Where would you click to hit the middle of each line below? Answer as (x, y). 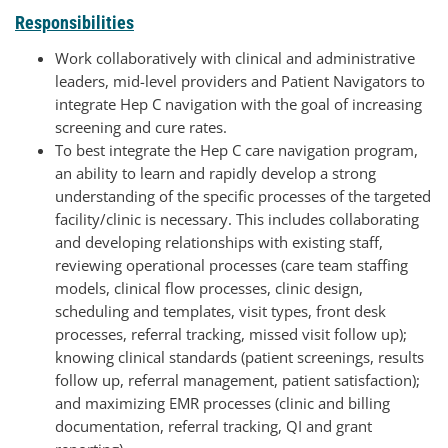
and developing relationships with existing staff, (219, 242)
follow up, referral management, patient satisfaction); (237, 380)
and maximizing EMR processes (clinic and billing (222, 403)
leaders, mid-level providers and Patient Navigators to (240, 81)
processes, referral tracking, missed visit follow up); (231, 334)
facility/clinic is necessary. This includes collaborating (237, 219)
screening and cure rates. (141, 127)
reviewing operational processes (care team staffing (231, 265)
